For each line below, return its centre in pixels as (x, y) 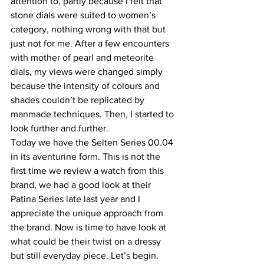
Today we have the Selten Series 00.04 (93, 143)
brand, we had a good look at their (82, 185)
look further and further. (60, 128)
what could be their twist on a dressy (87, 242)
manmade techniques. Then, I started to (93, 114)
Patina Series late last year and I (77, 199)
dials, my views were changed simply (88, 72)
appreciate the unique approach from (88, 213)
